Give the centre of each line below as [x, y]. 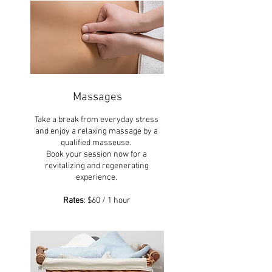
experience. [97, 178]
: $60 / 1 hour [107, 201]
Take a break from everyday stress [97, 120]
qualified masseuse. [97, 143]
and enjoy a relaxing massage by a [97, 131]
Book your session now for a [97, 155]
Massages [97, 97]
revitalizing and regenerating [97, 166]
